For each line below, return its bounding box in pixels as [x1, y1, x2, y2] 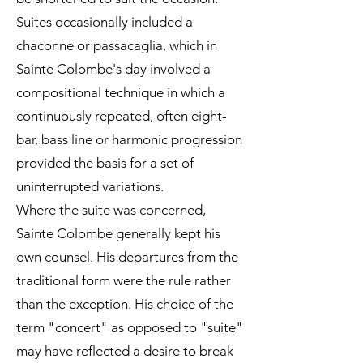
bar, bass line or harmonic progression [16, 131, 242, 147]
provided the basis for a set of [16, 155, 194, 171]
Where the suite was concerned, [16, 202, 206, 218]
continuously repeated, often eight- [16, 108, 227, 124]
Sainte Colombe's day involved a [16, 61, 211, 77]
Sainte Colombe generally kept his [16, 225, 220, 241]
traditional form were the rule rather [16, 272, 231, 288]
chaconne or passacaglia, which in [16, 37, 217, 53]
